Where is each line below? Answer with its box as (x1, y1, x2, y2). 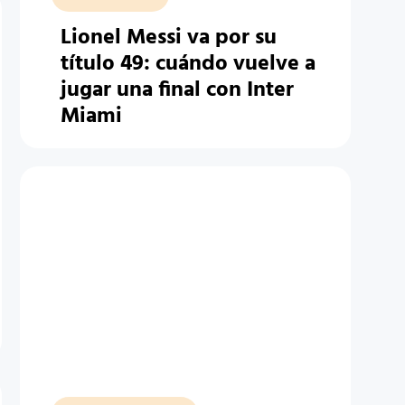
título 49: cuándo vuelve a (60, 47, 316, 81)
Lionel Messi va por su (60, 21, 277, 55)
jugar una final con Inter (60, 73, 294, 108)
